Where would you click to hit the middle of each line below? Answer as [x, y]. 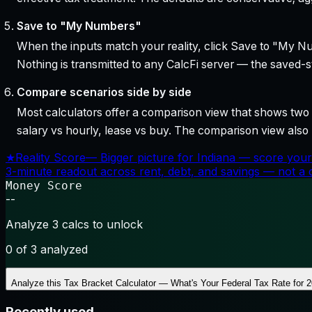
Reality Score [50, 158]
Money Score [44, 186]
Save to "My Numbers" [79, 26]
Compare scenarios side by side [104, 92]
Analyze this [38, 283]
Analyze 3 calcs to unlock [74, 225]
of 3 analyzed [50, 250]
